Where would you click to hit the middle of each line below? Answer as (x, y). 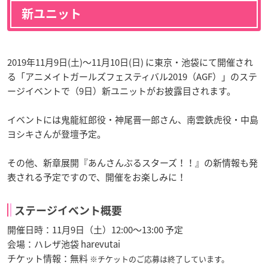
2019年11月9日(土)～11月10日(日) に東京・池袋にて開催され (130, 62)
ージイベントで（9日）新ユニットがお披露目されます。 (121, 91)
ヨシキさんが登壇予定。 (57, 134)
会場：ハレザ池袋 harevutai (64, 244)
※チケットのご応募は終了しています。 (160, 258)
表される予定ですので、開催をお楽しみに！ (97, 177)
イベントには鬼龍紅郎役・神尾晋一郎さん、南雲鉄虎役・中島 (133, 119)
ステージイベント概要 (68, 210)
